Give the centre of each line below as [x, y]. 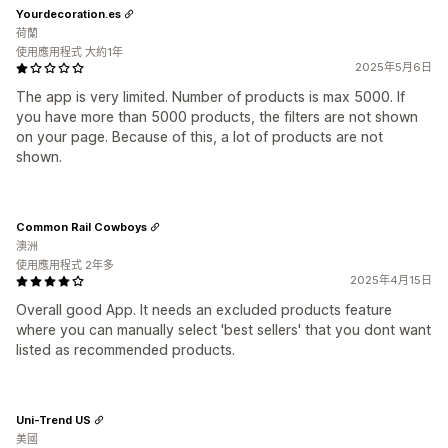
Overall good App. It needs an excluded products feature [204, 309]
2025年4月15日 [391, 280]
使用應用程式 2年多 [65, 265]
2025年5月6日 [393, 67]
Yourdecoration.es [68, 13]
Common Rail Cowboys [81, 226]
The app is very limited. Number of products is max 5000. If [210, 96]
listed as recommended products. [125, 349]
